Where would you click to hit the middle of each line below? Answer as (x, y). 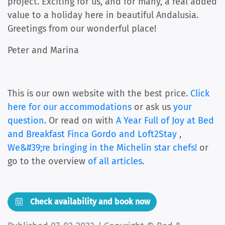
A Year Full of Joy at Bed (165, 121)
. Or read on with (80, 121)
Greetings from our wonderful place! (82, 29)
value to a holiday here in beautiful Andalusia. (103, 15)
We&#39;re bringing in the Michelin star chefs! (103, 148)
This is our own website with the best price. (99, 94)
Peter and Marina (43, 50)
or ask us (152, 107)
